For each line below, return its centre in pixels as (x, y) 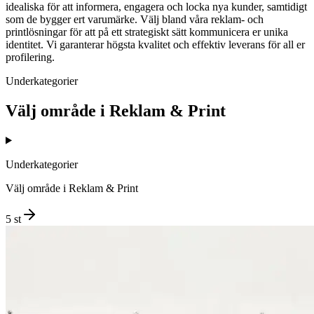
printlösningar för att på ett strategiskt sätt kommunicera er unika (147, 32)
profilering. (30, 57)
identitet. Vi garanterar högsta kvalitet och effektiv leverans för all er (155, 44)
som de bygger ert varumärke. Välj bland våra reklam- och (135, 19)
